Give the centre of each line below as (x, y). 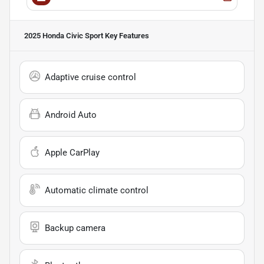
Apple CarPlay (72, 153)
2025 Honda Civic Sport (64, 36)
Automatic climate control (97, 191)
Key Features (126, 36)
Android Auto (71, 115)
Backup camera (75, 228)
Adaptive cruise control (90, 77)
